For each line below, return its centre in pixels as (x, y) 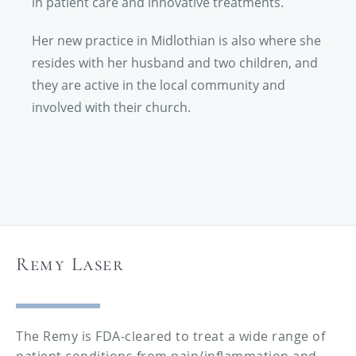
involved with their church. (111, 107)
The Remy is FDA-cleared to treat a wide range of (170, 336)
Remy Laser (70, 264)
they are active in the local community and (159, 85)
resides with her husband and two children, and (175, 62)
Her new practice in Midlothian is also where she (176, 40)
